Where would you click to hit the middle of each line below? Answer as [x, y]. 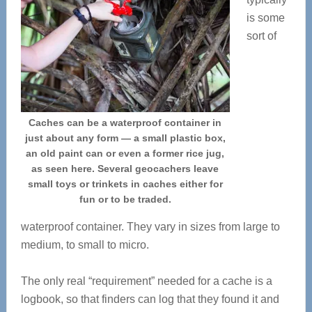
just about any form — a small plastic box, [125, 138]
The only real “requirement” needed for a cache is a [146, 281]
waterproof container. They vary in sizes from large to [150, 227]
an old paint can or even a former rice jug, [125, 153]
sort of [261, 36]
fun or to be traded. [125, 199]
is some [265, 18]
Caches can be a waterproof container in [125, 123]
